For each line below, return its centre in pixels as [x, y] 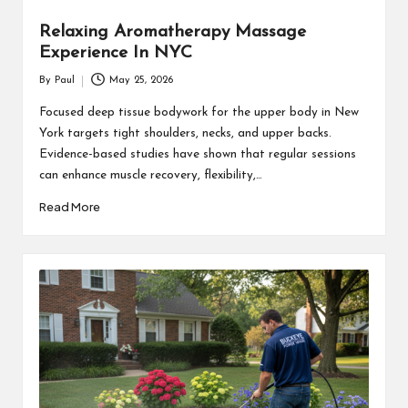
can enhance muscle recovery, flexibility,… [150, 176]
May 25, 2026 [142, 81]
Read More [69, 206]
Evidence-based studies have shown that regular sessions [197, 155]
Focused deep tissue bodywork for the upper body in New [199, 113]
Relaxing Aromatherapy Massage [172, 32]
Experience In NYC [115, 53]
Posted [53, 89]
